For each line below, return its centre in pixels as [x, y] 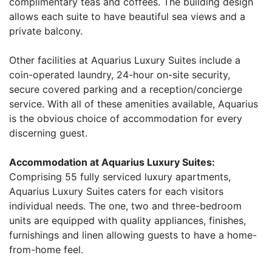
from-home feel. [46, 250]
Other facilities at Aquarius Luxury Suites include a [125, 60]
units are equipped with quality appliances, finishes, [127, 220]
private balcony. [46, 31]
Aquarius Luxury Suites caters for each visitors [116, 191]
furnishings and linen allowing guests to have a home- [133, 235]
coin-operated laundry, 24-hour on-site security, [120, 75]
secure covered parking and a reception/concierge [126, 89]
